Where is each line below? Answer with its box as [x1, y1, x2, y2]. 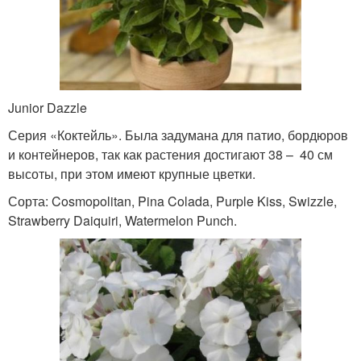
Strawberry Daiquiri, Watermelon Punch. [8, 211, 237, 230]
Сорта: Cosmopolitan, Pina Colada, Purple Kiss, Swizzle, [8, 192, 337, 211]
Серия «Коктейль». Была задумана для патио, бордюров [8, 126, 348, 145]
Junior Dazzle [8, 98, 87, 118]
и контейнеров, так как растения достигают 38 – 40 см [8, 145, 333, 164]
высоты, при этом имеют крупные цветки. [8, 164, 255, 184]
